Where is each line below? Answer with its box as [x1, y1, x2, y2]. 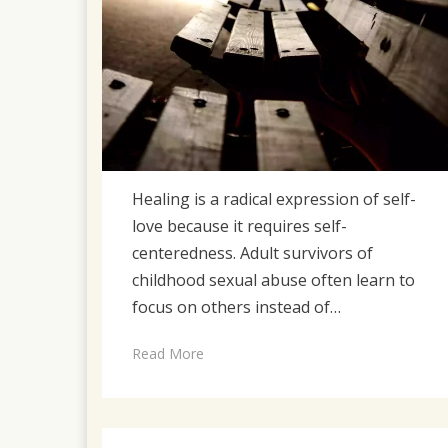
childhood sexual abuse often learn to [132, 268, 415, 291]
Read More [132, 343, 204, 363]
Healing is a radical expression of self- [132, 187, 416, 210]
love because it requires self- [132, 214, 347, 237]
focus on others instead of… [132, 295, 341, 318]
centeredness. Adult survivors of [132, 241, 373, 264]
